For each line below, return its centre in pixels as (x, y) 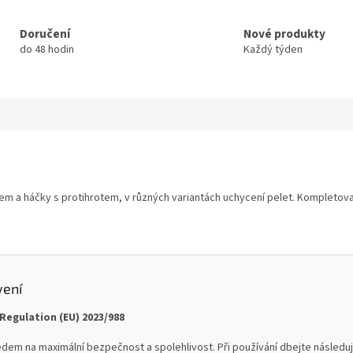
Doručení (45, 33)
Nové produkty (284, 33)
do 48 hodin (46, 49)
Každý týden (273, 49)
